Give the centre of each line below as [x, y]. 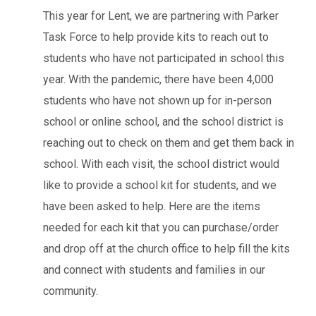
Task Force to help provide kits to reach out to [156, 37]
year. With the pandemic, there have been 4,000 [158, 79]
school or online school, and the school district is [163, 121]
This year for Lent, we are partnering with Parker [161, 16]
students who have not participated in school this [164, 58]
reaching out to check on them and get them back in [169, 142]
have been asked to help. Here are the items [152, 206]
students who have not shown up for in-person [157, 100]
